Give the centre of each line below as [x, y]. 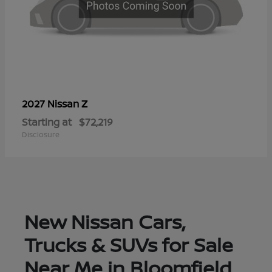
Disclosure [41, 135]
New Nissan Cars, [104, 222]
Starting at [47, 122]
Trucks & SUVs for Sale [128, 245]
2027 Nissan [52, 104]
